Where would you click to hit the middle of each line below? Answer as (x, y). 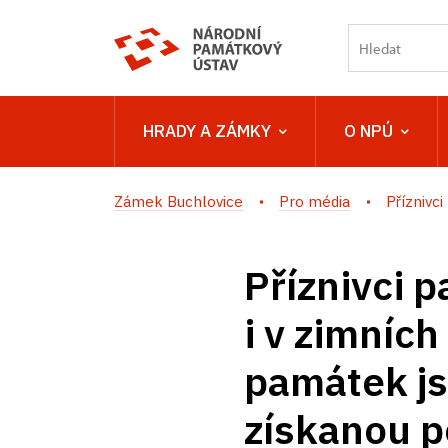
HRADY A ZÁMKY (207, 131)
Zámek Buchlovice (178, 201)
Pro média (314, 201)
